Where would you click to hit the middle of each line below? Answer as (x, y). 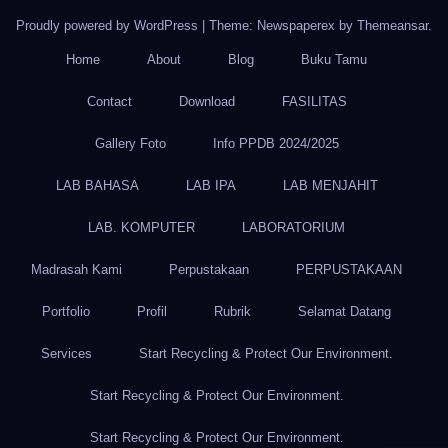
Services (66, 354)
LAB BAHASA (97, 186)
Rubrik (232, 312)
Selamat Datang (344, 312)
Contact (109, 102)
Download (206, 102)
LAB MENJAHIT (330, 186)
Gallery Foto (130, 144)
